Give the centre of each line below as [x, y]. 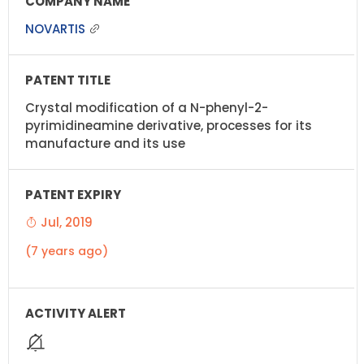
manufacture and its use [105, 143]
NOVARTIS [57, 28]
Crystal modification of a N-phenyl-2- [147, 107]
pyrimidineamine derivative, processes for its [169, 125]
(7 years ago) [67, 251]
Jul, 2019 [65, 222]
